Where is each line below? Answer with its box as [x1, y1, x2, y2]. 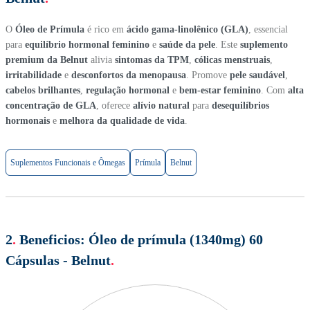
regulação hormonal [86, 84, 170, 95]
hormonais [6, 115, 50, 126]
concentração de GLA [6, 100, 96, 111]
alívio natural [133, 100, 190, 111]
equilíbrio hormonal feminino [25, 39, 149, 50]
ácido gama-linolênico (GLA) [127, 24, 248, 35]
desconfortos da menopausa [71, 69, 186, 80]
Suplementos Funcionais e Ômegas [10, 157, 125, 167]
